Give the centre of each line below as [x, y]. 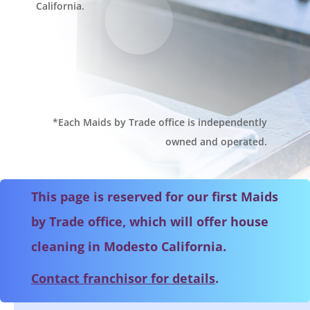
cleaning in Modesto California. [128, 246]
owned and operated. [217, 142]
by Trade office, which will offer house [149, 221]
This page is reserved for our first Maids [154, 196]
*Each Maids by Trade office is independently [160, 122]
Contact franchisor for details [123, 278]
